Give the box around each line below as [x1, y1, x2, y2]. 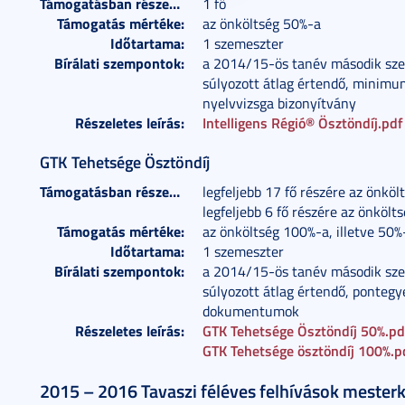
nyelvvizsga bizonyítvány [202, 93, 356, 113]
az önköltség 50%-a [202, 14, 321, 33]
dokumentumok [202, 301, 299, 321]
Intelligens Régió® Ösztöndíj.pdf [202, 112, 403, 133]
